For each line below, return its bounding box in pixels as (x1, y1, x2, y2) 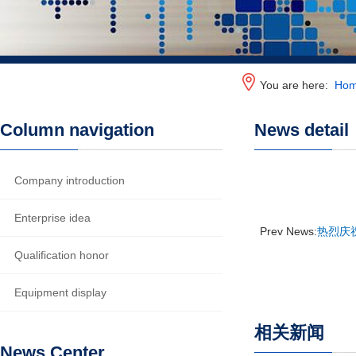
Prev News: (260, 225, 317, 238)
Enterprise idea (14, 211, 91, 224)
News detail (254, 120, 349, 140)
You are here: (260, 79, 335, 91)
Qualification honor (14, 249, 109, 261)
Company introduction (14, 174, 125, 187)
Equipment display (14, 286, 106, 299)
